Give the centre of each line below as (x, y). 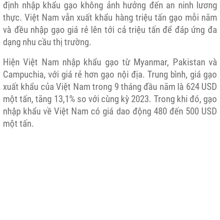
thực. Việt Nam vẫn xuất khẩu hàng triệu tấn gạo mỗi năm (110, 17)
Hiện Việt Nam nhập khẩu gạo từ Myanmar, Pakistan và (110, 62)
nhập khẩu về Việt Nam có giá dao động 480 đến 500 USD (110, 111)
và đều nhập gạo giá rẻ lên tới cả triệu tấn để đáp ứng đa (110, 30)
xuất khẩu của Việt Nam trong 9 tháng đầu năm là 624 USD (110, 87)
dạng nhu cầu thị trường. (47, 42)
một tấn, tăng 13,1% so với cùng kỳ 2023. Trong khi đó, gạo (110, 99)
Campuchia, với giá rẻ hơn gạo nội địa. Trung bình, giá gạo (110, 74)
